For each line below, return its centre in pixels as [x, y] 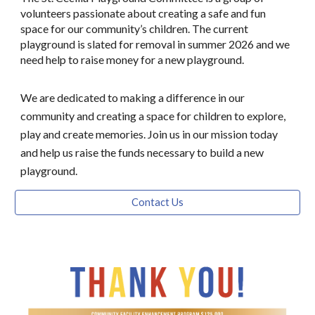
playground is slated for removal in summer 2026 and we [155, 44]
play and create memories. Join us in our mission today [149, 134]
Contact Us [157, 202]
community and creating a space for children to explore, [153, 115]
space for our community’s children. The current [135, 28]
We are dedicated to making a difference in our [133, 97]
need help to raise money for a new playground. [133, 59]
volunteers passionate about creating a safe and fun [143, 13]
